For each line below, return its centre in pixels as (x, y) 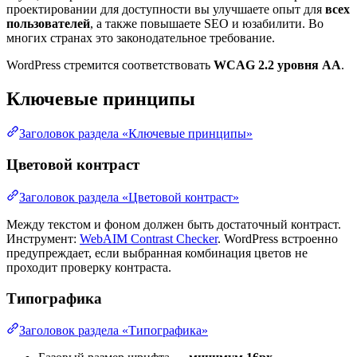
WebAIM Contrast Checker (149, 238)
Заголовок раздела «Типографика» (114, 331)
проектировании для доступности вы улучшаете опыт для (166, 9)
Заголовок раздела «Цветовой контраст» (129, 197)
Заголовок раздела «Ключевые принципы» (136, 134)
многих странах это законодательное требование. (141, 37)
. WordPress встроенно (278, 238)
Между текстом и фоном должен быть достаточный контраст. (174, 224)
